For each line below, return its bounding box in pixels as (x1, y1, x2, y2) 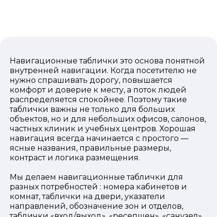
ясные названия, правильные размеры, (10, 143, 171, 153)
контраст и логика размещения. (10, 153, 140, 163)
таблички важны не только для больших (10, 105, 175, 114)
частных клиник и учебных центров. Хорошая (10, 124, 196, 134)
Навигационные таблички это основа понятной (10, 56, 205, 66)
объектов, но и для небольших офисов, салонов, (10, 114, 206, 124)
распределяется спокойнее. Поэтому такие (10, 95, 187, 105)
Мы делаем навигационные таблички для (10, 172, 183, 182)
